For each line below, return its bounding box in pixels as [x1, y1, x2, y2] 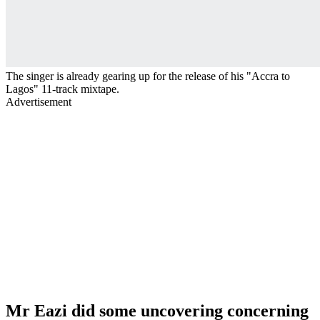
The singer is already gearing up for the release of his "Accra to [6, 69, 290, 82]
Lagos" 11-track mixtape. [6, 82, 119, 95]
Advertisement [6, 95, 71, 108]
